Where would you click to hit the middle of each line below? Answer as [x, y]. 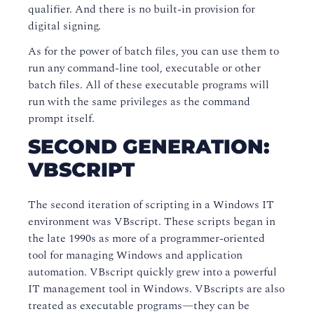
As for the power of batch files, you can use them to [153, 51]
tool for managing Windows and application [135, 255]
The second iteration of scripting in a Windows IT [151, 205]
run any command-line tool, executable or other [144, 68]
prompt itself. [61, 118]
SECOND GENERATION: [149, 146]
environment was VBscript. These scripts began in [152, 221]
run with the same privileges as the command [139, 102]
